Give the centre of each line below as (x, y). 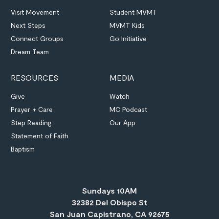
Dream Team (30, 51)
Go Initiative (128, 38)
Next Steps (28, 25)
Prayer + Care (32, 109)
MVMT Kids (127, 25)
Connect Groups (37, 38)
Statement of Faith (40, 135)
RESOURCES (35, 77)
